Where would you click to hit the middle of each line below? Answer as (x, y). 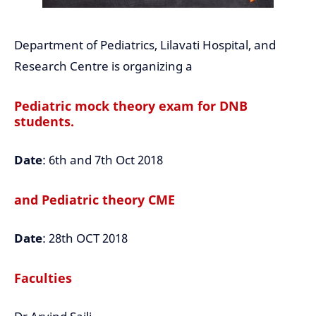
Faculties (43, 278)
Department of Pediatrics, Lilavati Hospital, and (145, 44)
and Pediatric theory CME (95, 200)
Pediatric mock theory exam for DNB (131, 106)
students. (44, 121)
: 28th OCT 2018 (85, 238)
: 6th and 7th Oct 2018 (103, 159)
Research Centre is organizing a (103, 66)
